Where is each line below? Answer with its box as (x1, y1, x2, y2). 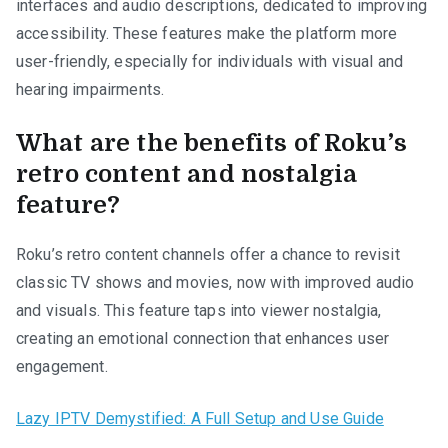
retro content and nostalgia (16, 160, 358, 189)
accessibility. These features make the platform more (16, 24, 398, 44)
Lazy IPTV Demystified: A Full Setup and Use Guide (16, 409, 384, 429)
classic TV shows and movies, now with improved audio (16, 273, 415, 293)
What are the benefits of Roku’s (16, 129, 407, 158)
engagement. (16, 357, 108, 377)
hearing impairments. (16, 80, 165, 100)
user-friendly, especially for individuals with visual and (16, 52, 404, 72)
